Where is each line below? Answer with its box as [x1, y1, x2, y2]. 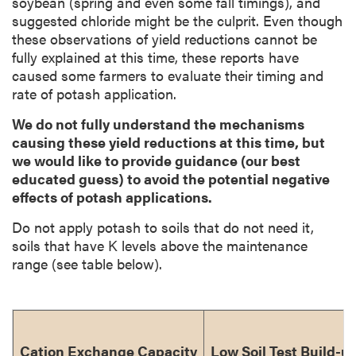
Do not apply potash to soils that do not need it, [12, 217, 314, 238]
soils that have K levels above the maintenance [12, 235, 308, 256]
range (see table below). [12, 253, 162, 274]
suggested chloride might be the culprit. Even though [12, 10, 342, 31]
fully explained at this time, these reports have [12, 47, 299, 68]
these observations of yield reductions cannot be [12, 29, 317, 49]
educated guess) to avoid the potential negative [12, 168, 330, 189]
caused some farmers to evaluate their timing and [12, 65, 323, 86]
